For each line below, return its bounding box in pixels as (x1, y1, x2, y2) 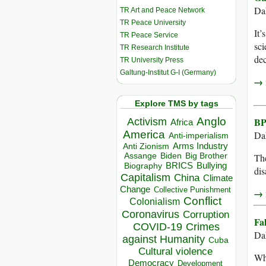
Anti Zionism (123, 142, 169, 151)
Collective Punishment (154, 185, 231, 195)
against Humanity (122, 233, 205, 246)
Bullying (197, 161, 227, 171)
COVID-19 (133, 221, 182, 233)
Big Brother (185, 151, 227, 161)
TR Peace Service (120, 30, 178, 39)
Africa (170, 117, 193, 128)
